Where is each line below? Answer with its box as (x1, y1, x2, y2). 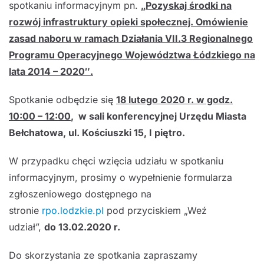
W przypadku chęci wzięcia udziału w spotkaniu (9, 155, 223, 167)
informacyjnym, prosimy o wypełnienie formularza (9, 171, 232, 183)
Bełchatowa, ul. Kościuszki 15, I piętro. (9, 127, 185, 138)
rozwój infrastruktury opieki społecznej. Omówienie (9, 16, 248, 28)
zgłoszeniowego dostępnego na (9, 188, 151, 200)
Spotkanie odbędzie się (9, 94, 116, 105)
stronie (9, 204, 42, 216)
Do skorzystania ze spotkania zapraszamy (9, 249, 197, 261)
